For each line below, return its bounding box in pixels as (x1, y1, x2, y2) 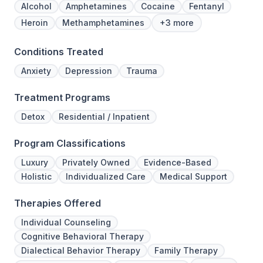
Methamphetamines (62, 18, 144, 28)
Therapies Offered (14, 197, 101, 210)
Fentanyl (189, 1, 224, 12)
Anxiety (21, 66, 51, 76)
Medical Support (160, 171, 227, 182)
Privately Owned (62, 157, 130, 168)
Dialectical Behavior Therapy (21, 245, 140, 256)
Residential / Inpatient (59, 112, 150, 122)
